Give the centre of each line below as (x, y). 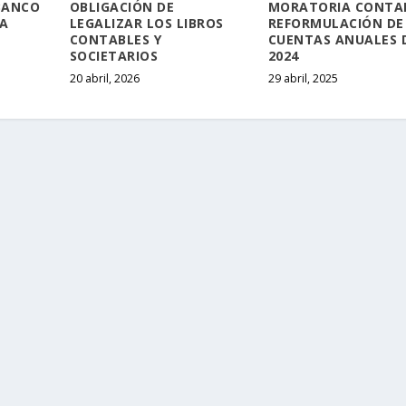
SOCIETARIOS (114, 55)
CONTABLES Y (116, 39)
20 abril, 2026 (104, 78)
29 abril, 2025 (303, 78)
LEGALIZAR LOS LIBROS (146, 23)
